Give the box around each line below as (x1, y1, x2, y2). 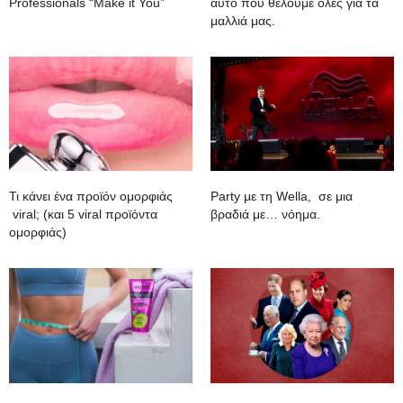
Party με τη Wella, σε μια (210, 189, 353, 204)
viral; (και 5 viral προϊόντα (9, 207, 157, 222)
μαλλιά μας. (210, 13, 275, 28)
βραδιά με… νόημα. (210, 207, 320, 222)
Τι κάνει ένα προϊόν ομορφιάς (9, 189, 173, 204)
